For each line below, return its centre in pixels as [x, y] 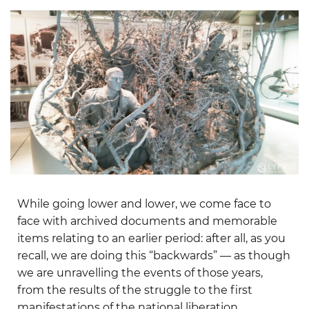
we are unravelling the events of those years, [140, 273]
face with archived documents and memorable [147, 221]
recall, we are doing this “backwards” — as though [154, 256]
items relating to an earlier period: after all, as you [151, 239]
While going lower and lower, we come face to [144, 204]
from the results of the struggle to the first [135, 290]
